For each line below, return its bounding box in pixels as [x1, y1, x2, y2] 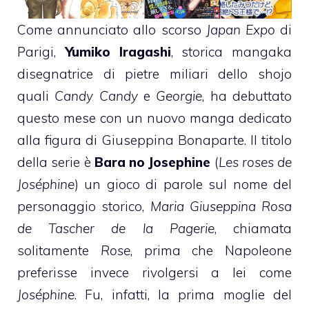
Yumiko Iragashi [64, 43, 171, 60]
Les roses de [218, 153, 292, 170]
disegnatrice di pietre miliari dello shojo [17, 65, 292, 82]
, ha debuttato [202, 87, 292, 104]
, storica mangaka [170, 43, 292, 60]
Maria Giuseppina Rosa [150, 197, 292, 215]
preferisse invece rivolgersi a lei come [17, 263, 292, 281]
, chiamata [214, 219, 292, 237]
